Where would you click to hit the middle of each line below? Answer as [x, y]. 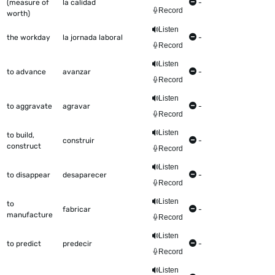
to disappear [29, 175]
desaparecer [85, 175]
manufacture [30, 215]
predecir [77, 244]
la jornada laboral [93, 38]
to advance [26, 72]
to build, [21, 135]
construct [24, 146]
